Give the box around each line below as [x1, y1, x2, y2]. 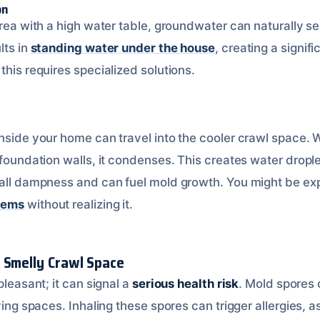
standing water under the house [30, 41, 216, 55]
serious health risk [131, 276, 239, 291]
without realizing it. [24, 197, 134, 211]
